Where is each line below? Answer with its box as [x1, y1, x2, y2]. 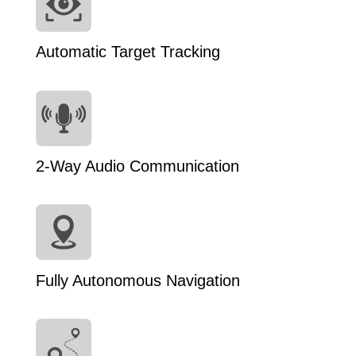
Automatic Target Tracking [36, 43, 220, 61]
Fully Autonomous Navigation [36, 272, 240, 290]
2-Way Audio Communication [36, 157, 239, 176]
